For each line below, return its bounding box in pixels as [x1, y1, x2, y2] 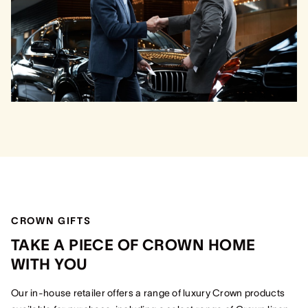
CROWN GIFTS [11, 215, 91, 226]
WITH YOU [11, 256, 88, 272]
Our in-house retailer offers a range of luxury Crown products [11, 287, 285, 298]
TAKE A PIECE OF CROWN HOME [11, 236, 256, 253]
